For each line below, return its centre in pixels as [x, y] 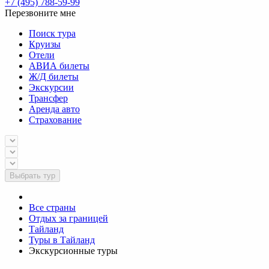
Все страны [52, 208]
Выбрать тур [32, 176]
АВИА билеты [59, 66]
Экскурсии [51, 88]
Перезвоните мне [40, 13]
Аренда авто [54, 109]
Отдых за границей [68, 219]
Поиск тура [52, 34]
